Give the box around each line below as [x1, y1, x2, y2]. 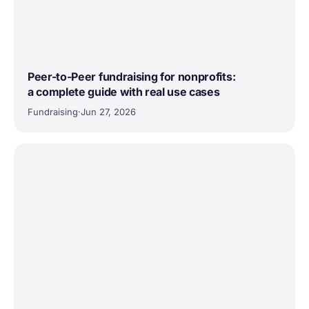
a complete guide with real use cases [28, 85, 220, 99]
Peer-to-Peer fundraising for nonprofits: [28, 70, 236, 83]
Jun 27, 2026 [81, 106, 136, 117]
